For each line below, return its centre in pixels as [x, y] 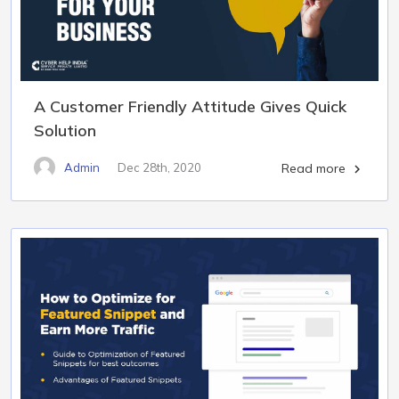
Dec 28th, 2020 [159, 167]
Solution [65, 130]
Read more [315, 168]
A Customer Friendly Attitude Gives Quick [190, 106]
